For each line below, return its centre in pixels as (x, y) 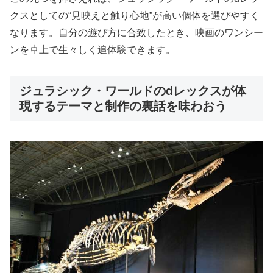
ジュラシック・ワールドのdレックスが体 (133, 91)
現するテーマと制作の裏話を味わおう (123, 106)
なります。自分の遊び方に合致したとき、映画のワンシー (136, 33)
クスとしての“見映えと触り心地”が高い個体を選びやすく (135, 16)
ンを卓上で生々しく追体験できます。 (93, 50)
